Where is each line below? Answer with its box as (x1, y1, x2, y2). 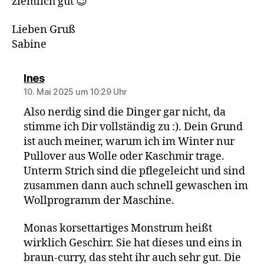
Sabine (12, 37, 47, 51)
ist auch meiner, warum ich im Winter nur (24, 134, 235, 148)
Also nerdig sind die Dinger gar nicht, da (24, 105, 226, 119)
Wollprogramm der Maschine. (24, 193, 175, 207)
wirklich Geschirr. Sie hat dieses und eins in (24, 236, 243, 250)
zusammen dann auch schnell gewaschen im (24, 179, 249, 193)
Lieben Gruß (12, 22, 75, 37)
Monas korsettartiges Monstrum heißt (24, 222, 213, 235)
